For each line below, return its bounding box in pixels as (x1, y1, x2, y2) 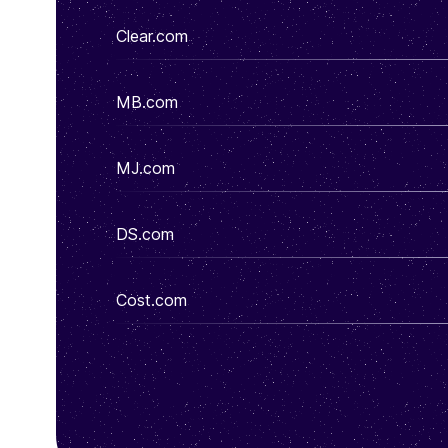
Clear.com (116, 26, 188, 46)
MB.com (116, 92, 178, 112)
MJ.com (116, 158, 175, 178)
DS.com (116, 224, 174, 244)
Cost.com (116, 290, 187, 310)
